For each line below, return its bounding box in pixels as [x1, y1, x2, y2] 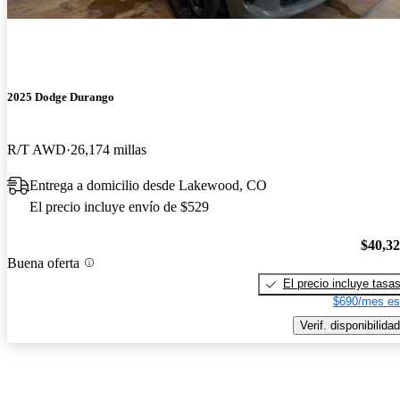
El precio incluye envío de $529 [29, 199, 209, 215]
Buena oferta [7, 254, 79, 271]
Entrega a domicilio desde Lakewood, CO [29, 178, 267, 194]
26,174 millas [71, 142, 146, 158]
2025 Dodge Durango [7, 90, 114, 104]
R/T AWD [7, 142, 66, 158]
